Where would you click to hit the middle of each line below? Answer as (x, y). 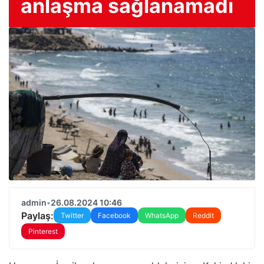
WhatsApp (162, 215)
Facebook (114, 215)
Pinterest (43, 231)
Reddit (203, 215)
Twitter (72, 215)
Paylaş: (37, 215)
